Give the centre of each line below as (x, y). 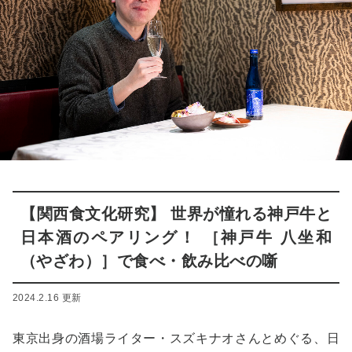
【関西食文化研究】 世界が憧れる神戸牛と (176, 213)
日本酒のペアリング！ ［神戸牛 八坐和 (176, 237)
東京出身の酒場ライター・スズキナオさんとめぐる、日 (176, 338)
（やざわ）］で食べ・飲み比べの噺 (149, 260)
